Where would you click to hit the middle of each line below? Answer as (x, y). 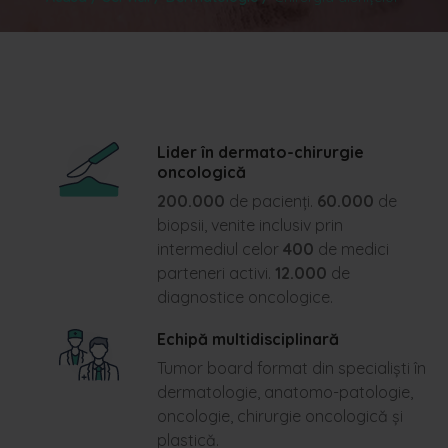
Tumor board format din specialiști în (291, 368)
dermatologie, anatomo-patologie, (284, 392)
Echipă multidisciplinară (247, 339)
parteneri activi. (215, 273)
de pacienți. (270, 201)
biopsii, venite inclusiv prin (249, 225)
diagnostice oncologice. (244, 297)
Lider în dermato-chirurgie (260, 152)
